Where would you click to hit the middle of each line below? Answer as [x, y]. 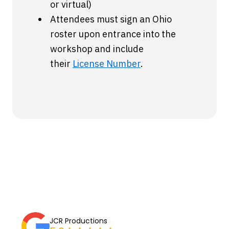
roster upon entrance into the [113, 34]
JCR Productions [78, 221]
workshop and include [97, 49]
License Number [107, 64]
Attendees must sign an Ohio [111, 19]
